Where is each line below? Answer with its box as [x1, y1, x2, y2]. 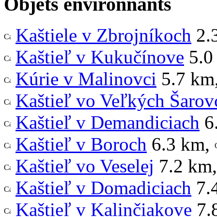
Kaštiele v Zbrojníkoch [15, 25, 191, 46]
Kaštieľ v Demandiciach [15, 112, 200, 133]
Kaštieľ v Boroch [15, 134, 147, 155]
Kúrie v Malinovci [15, 68, 156, 90]
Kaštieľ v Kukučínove [15, 46, 184, 68]
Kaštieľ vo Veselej [15, 155, 154, 177]
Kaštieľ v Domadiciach [15, 177, 191, 199]
